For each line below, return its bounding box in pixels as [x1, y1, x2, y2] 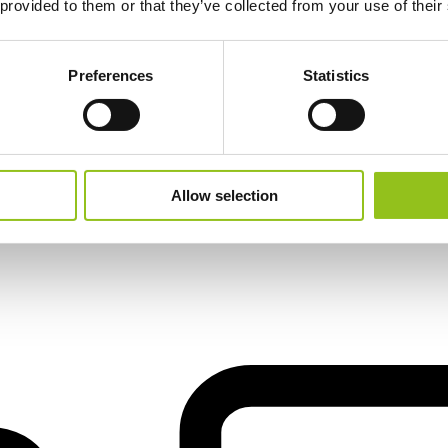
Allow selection [170, 186, 278, 204]
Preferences [68, 66, 154, 84]
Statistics [303, 66, 369, 84]
